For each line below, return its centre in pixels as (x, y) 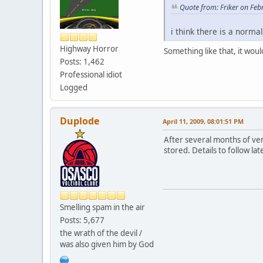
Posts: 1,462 (82, 62)
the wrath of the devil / (101, 233)
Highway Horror (89, 49)
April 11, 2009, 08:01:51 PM (203, 122)
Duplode (80, 121)
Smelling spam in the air (102, 208)
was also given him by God (107, 245)
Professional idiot (91, 75)
